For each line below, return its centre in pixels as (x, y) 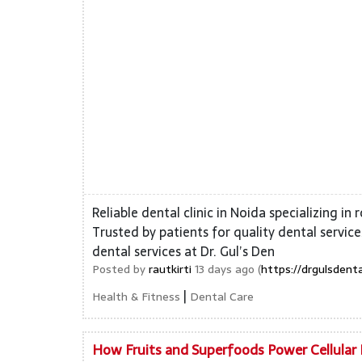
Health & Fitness (136, 297)
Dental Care (222, 297)
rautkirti (170, 269)
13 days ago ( (226, 269)
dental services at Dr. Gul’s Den (183, 251)
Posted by (120, 269)
